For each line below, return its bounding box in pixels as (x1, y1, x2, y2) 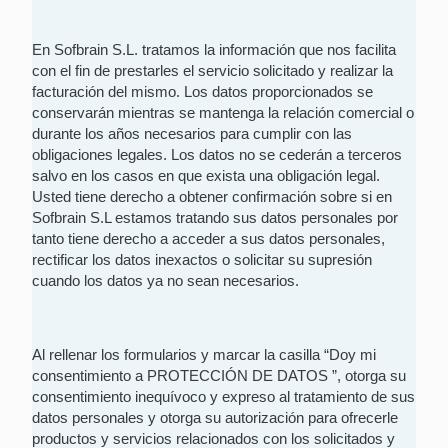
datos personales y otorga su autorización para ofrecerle (32, 410, 398, 426)
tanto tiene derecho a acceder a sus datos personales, (32, 231, 385, 247)
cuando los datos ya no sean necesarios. (32, 273, 299, 289)
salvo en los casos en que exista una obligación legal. (32, 168, 380, 184)
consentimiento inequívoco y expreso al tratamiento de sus (32, 389, 415, 405)
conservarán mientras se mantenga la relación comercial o (32, 105, 414, 121)
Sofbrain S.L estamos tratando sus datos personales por (32, 210, 398, 226)
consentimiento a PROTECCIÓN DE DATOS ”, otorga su (32, 368, 406, 384)
